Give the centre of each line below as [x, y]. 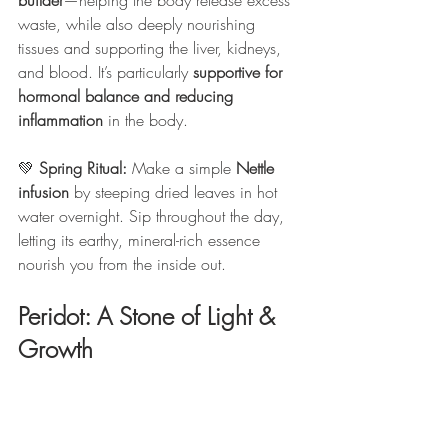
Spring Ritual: [85, 168]
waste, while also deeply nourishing [139, 24]
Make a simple [184, 168]
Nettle [257, 168]
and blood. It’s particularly [105, 72]
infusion [43, 192]
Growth [55, 349]
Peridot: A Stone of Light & [149, 316]
